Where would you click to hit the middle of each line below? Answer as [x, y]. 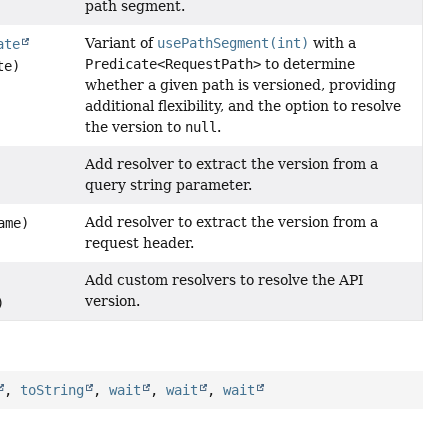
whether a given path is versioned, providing [240, 84]
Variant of [120, 42]
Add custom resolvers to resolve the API [224, 279]
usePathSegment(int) [232, 42]
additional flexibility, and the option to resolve [242, 105]
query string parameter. [168, 184]
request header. [139, 242]
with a [332, 42]
